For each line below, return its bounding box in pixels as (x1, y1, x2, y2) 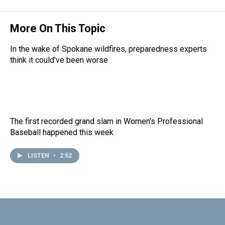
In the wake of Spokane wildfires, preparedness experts (10, 44, 207, 54)
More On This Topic (10, 22, 105, 35)
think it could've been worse (10, 55, 108, 65)
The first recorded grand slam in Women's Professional (10, 117, 203, 126)
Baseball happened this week (10, 128, 114, 137)
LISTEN (28, 152, 51, 159)
